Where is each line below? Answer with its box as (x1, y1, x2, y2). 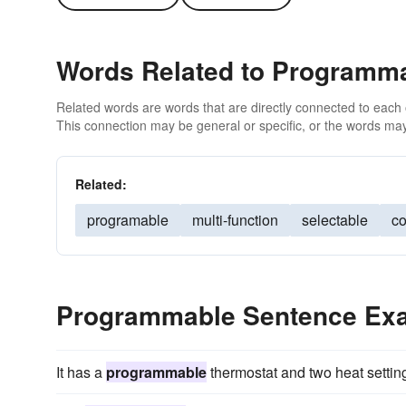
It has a (56, 362, 106, 382)
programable (87, 209, 169, 230)
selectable (302, 209, 368, 230)
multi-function (192, 209, 278, 230)
